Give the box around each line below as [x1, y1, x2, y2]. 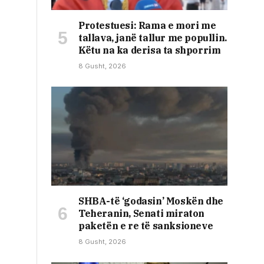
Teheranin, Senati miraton [78, 207, 205, 219]
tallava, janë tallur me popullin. [78, 31, 227, 44]
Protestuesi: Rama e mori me [78, 19, 216, 31]
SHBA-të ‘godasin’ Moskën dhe [78, 194, 223, 207]
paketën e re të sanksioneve [78, 219, 213, 232]
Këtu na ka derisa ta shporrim [78, 44, 221, 56]
